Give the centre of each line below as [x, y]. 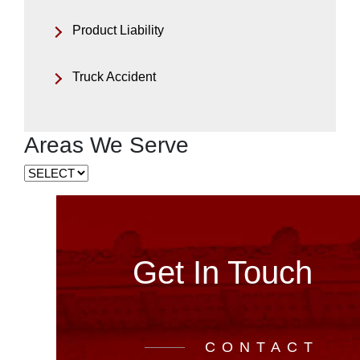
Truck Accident [114, 77]
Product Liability [118, 31]
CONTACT [262, 348]
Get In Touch [223, 273]
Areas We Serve [106, 145]
